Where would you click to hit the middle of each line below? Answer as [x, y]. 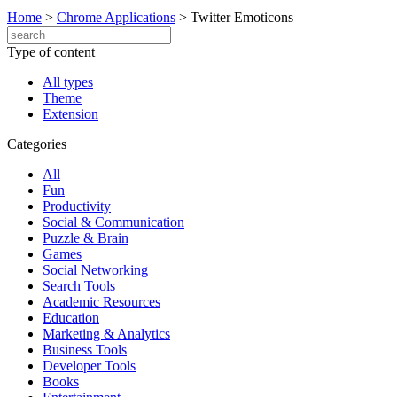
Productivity [77, 206]
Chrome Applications [116, 17]
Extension [70, 114]
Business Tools [85, 350]
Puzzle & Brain [86, 238]
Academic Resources [101, 302]
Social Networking [95, 270]
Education [71, 318]
